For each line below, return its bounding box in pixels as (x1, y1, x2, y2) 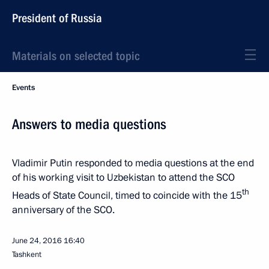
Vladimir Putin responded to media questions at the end (12, 156, 254, 170)
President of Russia (12, 11, 102, 25)
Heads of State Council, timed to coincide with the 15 (12, 188, 242, 202)
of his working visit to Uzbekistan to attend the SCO (12, 171, 235, 184)
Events (12, 82, 35, 93)
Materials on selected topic (12, 49, 139, 63)
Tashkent (12, 249, 41, 260)
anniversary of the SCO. (12, 202, 115, 217)
